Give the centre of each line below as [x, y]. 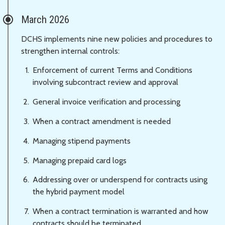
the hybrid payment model [79, 192]
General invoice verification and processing [106, 102]
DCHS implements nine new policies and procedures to [117, 39]
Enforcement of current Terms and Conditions [113, 70]
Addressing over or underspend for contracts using [120, 180]
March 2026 [45, 19]
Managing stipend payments [82, 141]
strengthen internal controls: [70, 51]
